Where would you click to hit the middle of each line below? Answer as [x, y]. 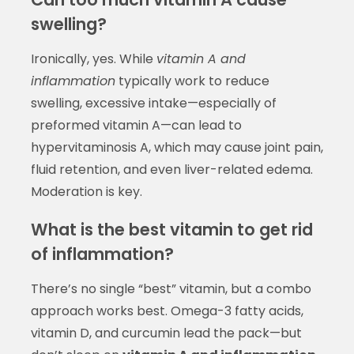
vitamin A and [201, 58]
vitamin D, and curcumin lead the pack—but [166, 333]
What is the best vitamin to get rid [171, 229]
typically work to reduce [192, 81]
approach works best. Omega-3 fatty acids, [167, 311]
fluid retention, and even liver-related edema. [171, 169]
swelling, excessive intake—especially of [153, 103]
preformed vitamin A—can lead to [136, 125]
